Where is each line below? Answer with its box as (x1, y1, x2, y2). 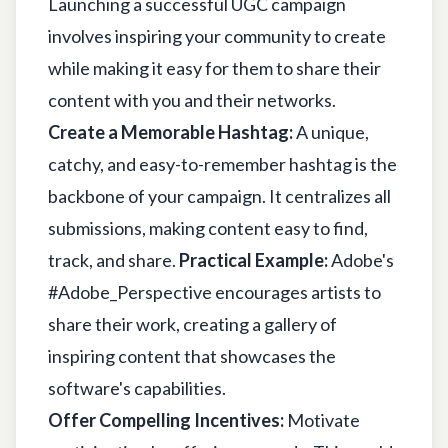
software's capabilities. (48, 376, 226, 399)
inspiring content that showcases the (48, 344, 336, 367)
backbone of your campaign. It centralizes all (48, 184, 391, 207)
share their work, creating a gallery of (48, 312, 337, 335)
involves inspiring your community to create (48, 24, 386, 47)
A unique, (293, 120, 369, 143)
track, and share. (48, 248, 179, 271)
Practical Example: (179, 248, 328, 271)
